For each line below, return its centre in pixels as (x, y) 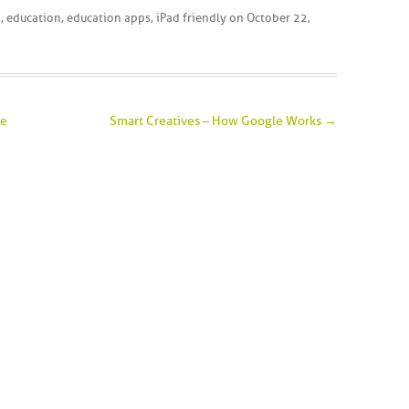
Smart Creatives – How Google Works (216, 121)
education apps (109, 18)
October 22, (278, 18)
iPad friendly (191, 18)
